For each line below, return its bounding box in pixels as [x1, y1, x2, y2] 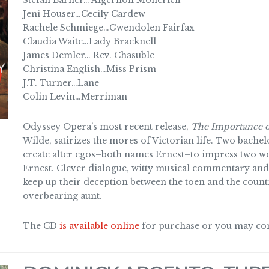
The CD [22, 220, 59, 231]
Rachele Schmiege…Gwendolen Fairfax [22, 22, 195, 33]
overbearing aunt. [22, 190, 102, 201]
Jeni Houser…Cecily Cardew [22, 8, 145, 19]
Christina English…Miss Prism [22, 64, 156, 74]
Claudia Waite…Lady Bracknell [22, 36, 156, 47]
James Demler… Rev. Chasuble [22, 50, 154, 61]
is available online [59, 220, 139, 231]
